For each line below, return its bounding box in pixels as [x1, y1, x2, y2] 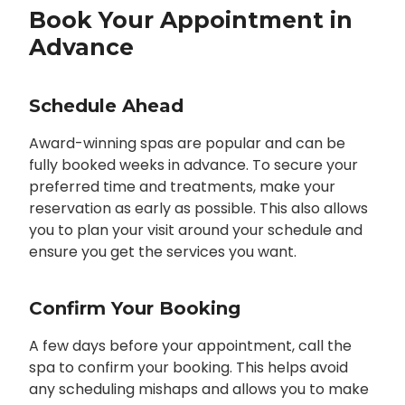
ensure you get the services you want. [28, 241, 297, 263]
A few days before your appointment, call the [28, 335, 352, 357]
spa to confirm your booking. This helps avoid [28, 357, 348, 379]
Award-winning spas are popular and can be [28, 133, 345, 155]
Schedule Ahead [28, 95, 184, 118]
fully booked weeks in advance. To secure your [28, 155, 358, 176]
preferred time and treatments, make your [28, 176, 335, 198]
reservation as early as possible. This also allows [28, 198, 368, 220]
